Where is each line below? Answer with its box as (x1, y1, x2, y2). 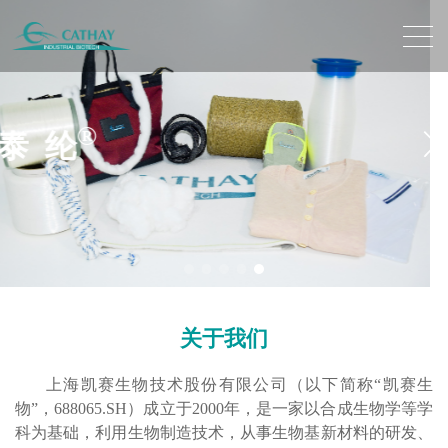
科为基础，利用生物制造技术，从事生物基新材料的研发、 (14, 424, 434, 442)
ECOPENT (14, 127, 169, 164)
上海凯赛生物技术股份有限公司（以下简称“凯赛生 (45, 376, 434, 394)
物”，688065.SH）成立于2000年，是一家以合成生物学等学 (14, 400, 434, 418)
